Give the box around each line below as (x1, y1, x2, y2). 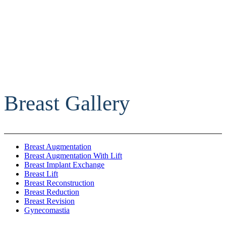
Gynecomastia (24, 206, 70, 215)
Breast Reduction (24, 188, 79, 197)
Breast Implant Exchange (24, 160, 104, 169)
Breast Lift (24, 169, 58, 179)
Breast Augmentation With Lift (24, 151, 122, 160)
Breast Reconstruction (24, 179, 94, 188)
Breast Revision (24, 197, 75, 206)
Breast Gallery (4, 91, 130, 115)
